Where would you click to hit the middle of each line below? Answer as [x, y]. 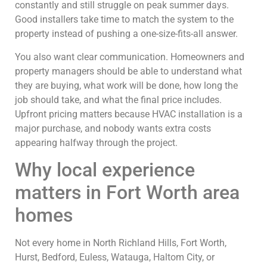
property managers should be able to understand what [128, 71]
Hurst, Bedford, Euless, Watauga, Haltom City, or [115, 257]
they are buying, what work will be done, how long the [126, 85]
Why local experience [105, 170]
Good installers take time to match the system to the [124, 20]
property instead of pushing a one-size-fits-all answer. [126, 34]
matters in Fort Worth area [127, 193]
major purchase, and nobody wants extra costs [113, 128]
